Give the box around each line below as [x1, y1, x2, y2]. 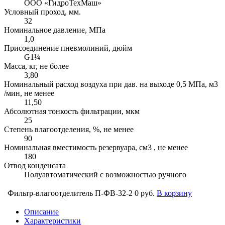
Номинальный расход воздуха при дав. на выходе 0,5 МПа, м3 [4, 80, 218, 89]
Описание [24, 207, 59, 216]
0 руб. [135, 189, 155, 198]
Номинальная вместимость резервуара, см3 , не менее [4, 143, 188, 152]
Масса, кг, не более [4, 62, 69, 71]
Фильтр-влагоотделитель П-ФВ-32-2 [8, 189, 133, 198]
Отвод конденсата [4, 161, 66, 170]
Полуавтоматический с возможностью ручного [24, 170, 186, 179]
